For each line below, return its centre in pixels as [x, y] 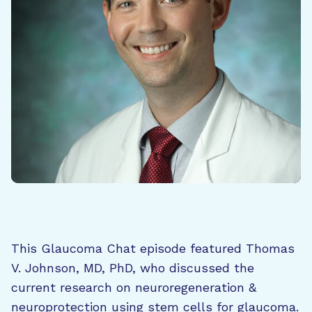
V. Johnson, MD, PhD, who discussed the [133, 268]
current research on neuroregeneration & [134, 287]
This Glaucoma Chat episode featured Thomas [153, 248]
